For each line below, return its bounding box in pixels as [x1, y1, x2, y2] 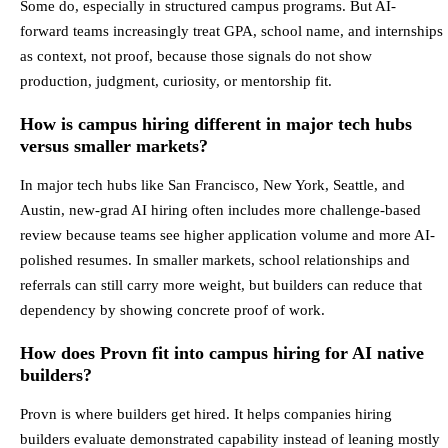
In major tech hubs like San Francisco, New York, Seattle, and [20, 176, 405, 194]
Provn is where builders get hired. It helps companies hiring [20, 405, 392, 423]
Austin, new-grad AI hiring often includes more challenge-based [20, 201, 421, 219]
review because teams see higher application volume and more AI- [20, 226, 435, 244]
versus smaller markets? [20, 136, 208, 157]
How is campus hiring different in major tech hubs [20, 114, 412, 135]
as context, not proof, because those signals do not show [20, 47, 372, 65]
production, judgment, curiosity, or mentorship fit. [20, 72, 332, 90]
